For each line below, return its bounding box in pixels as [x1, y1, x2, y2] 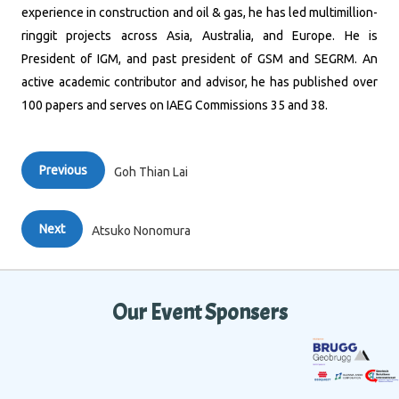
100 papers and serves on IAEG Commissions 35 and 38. [21, 98, 328, 112]
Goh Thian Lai [114, 165, 188, 179]
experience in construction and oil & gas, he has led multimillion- [21, 5, 378, 20]
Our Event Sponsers [111, 298, 288, 327]
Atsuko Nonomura [92, 224, 191, 238]
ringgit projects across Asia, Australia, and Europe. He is [21, 28, 378, 43]
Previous [39, 163, 87, 177]
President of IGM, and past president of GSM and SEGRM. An [21, 52, 378, 66]
